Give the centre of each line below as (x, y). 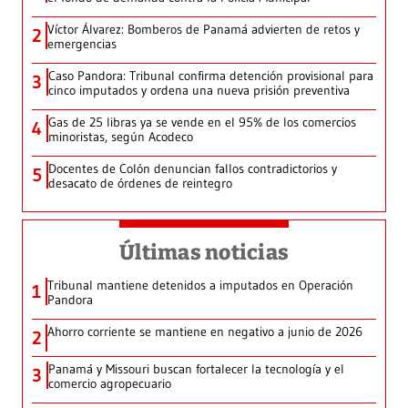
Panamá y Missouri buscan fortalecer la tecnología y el (196, 369)
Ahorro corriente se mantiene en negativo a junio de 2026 (205, 332)
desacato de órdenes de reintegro (140, 184)
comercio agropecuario (110, 384)
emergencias (82, 44)
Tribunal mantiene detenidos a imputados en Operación (200, 286)
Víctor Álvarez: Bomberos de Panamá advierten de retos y (204, 30)
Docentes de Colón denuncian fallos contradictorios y (193, 169)
